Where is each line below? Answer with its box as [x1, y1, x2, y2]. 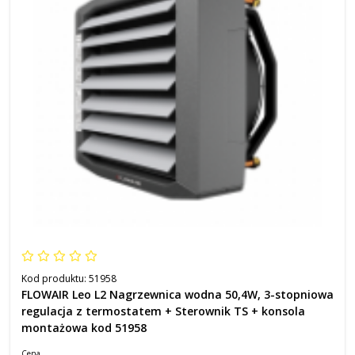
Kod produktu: [21, 272, 89, 285]
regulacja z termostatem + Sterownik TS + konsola [21, 303, 305, 319]
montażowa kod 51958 [21, 320, 147, 335]
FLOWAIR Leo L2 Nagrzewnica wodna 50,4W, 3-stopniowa [21, 287, 334, 302]
